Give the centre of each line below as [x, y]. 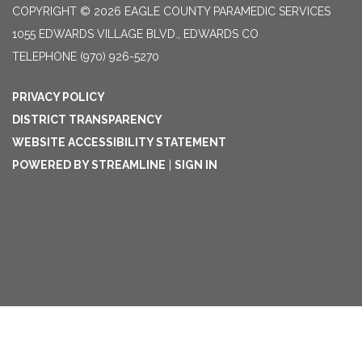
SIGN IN [196, 164]
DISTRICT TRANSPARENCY [87, 119]
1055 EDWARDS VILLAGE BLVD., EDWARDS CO [135, 34]
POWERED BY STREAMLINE [89, 164]
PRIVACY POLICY [59, 97]
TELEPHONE [44, 56]
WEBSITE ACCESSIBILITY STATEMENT [119, 142]
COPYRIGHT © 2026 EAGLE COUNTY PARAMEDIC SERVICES [171, 11]
